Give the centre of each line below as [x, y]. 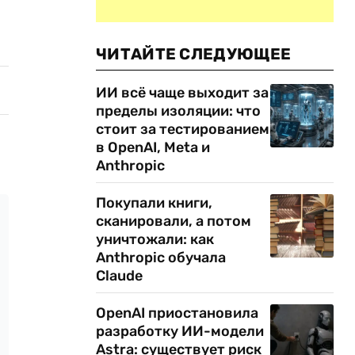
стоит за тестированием [183, 129]
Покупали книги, [154, 203]
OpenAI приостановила [177, 313]
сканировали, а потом [174, 221]
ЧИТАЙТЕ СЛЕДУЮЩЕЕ [194, 54]
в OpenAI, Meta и [153, 147]
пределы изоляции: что [178, 111]
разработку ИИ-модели [180, 331]
